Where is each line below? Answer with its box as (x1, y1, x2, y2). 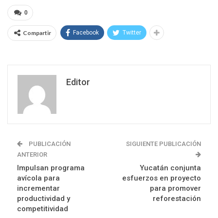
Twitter (123, 29, 141, 36)
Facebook (73, 29, 99, 36)
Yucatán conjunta (140, 163, 201, 173)
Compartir (23, 29, 51, 37)
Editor (66, 77, 90, 88)
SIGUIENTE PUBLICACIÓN (126, 140, 201, 148)
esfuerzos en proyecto (122, 174, 201, 183)
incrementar (17, 184, 60, 193)
